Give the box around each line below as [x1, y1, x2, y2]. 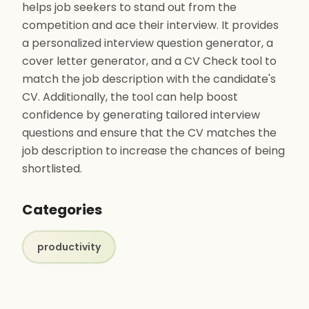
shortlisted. [22, 161, 82, 177]
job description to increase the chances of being [22, 143, 285, 159]
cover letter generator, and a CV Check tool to [22, 53, 277, 69]
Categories [22, 200, 102, 219]
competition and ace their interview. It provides [22, 17, 279, 33]
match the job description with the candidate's [22, 71, 276, 87]
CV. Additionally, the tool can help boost [22, 89, 238, 105]
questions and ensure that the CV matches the [22, 125, 277, 141]
